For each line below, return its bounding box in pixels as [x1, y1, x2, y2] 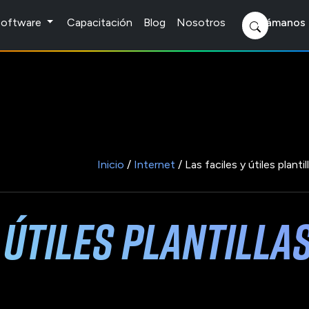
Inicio [97, 158, 124, 171]
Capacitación [67, 16, 133, 29]
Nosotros [177, 16, 226, 29]
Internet [134, 158, 175, 171]
